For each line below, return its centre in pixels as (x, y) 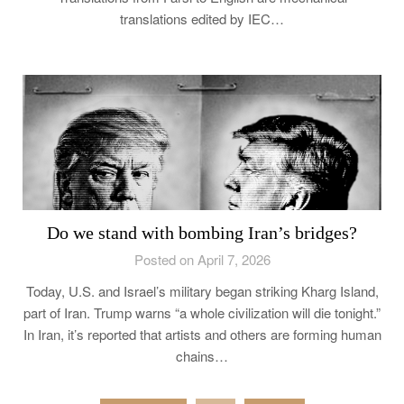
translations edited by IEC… (202, 19)
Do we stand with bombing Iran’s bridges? (202, 233)
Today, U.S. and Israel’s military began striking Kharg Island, (202, 291)
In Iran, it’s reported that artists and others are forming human (202, 335)
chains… (202, 356)
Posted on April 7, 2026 (202, 260)
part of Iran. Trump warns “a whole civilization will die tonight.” (202, 313)
